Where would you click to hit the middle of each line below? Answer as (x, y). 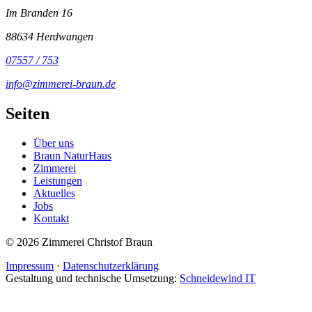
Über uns (54, 143)
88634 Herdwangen (49, 37)
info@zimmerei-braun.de (61, 84)
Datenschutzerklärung (111, 265)
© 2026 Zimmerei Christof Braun (79, 242)
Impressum (30, 265)
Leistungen (58, 180)
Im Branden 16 (39, 13)
